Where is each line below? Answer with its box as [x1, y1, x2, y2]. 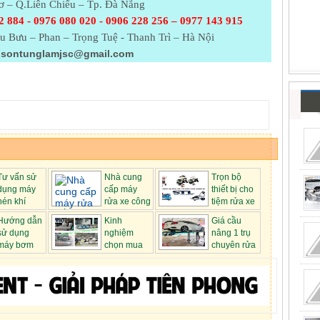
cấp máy [104, 184, 137, 195]
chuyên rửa [211, 240, 256, 251]
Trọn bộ [211, 172, 241, 183]
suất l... [51, 209, 79, 219]
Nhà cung [104, 172, 142, 183]
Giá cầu [211, 216, 241, 226]
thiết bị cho [211, 184, 254, 195]
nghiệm [104, 228, 134, 239]
